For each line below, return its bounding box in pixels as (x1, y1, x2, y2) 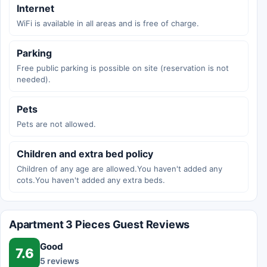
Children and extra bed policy (17, 148, 153, 160)
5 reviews (40, 255, 79, 266)
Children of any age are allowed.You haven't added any (17, 164, 222, 174)
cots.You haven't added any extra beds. (17, 175, 165, 185)
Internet (17, 2, 54, 15)
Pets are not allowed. (17, 119, 96, 129)
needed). (17, 74, 51, 85)
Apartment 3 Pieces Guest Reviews (9, 218, 190, 231)
